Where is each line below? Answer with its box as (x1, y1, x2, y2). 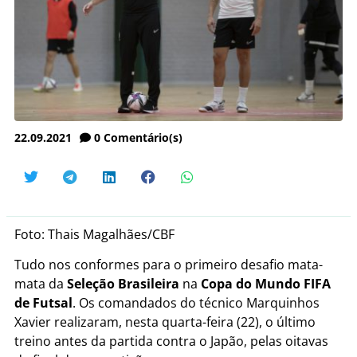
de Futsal (14, 293, 73, 312)
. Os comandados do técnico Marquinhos (73, 293, 320, 312)
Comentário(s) (104, 129, 182, 145)
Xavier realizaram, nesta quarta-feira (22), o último (14, 312, 316, 331)
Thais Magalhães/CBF (48, 225, 175, 243)
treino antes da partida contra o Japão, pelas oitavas (14, 331, 328, 350)
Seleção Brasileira (67, 274, 179, 292)
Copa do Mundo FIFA (201, 274, 331, 292)
